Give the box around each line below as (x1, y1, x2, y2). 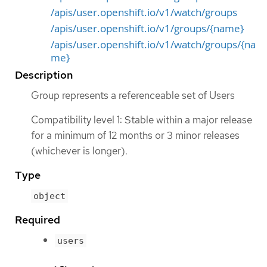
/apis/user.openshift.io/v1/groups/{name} (51, 21, 244, 35)
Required (15, 213, 60, 227)
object (33, 191, 66, 202)
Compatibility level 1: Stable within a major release (31, 113, 252, 126)
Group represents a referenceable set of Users (31, 88, 235, 102)
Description (15, 67, 73, 82)
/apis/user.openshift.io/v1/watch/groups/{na (51, 38, 256, 51)
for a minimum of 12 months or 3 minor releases (31, 129, 240, 142)
